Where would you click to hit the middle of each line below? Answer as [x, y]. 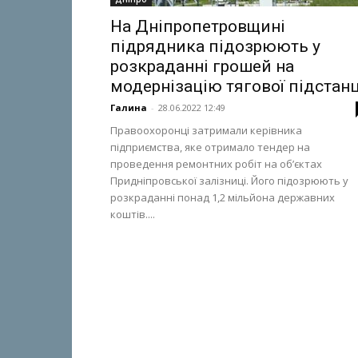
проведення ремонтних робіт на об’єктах [216, 164]
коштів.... [133, 214]
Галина [129, 107]
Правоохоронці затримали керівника [206, 130]
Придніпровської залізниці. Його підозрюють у [229, 181]
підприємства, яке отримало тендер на [210, 147]
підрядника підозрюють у [215, 46]
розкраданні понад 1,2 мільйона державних [223, 197]
